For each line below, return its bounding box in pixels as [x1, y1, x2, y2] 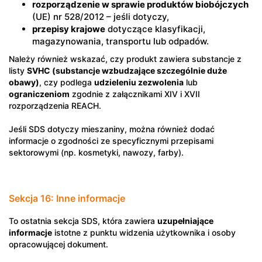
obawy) [9, 77, 39, 87]
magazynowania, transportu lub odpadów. [32, 36, 209, 47]
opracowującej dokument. [9, 239, 108, 249]
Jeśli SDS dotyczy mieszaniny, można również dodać [9, 124, 215, 134]
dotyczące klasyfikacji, [105, 23, 205, 35]
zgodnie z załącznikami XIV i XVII [70, 89, 200, 99]
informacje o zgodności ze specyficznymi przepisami [9, 136, 213, 146]
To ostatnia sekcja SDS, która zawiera [9, 216, 157, 226]
